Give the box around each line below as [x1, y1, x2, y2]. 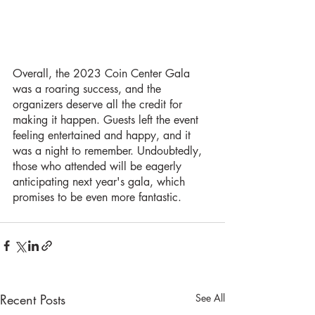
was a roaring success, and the [13, 81, 165, 96]
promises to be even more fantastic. [13, 189, 181, 205]
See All [195, 290, 225, 304]
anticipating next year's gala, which [13, 174, 188, 189]
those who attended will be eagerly [13, 158, 185, 174]
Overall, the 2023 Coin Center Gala [13, 65, 193, 81]
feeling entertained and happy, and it [13, 127, 194, 143]
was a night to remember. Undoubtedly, [13, 143, 205, 158]
